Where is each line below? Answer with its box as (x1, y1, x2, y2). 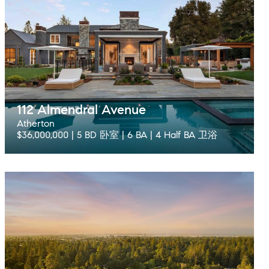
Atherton (17, 118, 55, 129)
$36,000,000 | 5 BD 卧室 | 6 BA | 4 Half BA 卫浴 (17, 129, 217, 141)
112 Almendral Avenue (17, 101, 146, 118)
